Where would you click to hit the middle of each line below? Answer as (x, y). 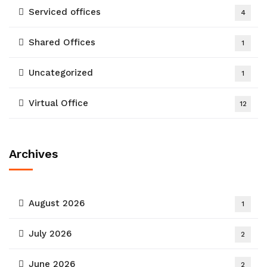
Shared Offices (62, 42)
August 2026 (57, 203)
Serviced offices (65, 12)
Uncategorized (61, 73)
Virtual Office (58, 103)
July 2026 (50, 234)
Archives (33, 154)
